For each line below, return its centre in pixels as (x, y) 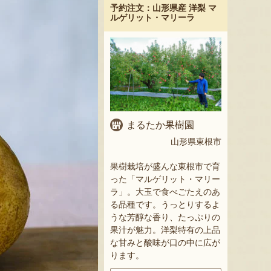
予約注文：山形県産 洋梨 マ (163, 8)
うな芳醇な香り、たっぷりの (165, 217)
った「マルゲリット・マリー (165, 179)
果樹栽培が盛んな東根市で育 (165, 167)
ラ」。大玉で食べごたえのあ (165, 192)
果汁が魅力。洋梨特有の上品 (165, 230)
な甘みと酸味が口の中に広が (165, 243)
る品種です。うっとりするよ (165, 205)
